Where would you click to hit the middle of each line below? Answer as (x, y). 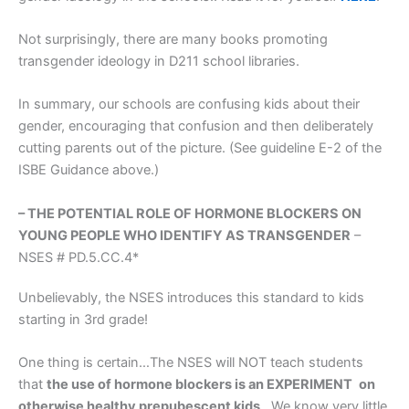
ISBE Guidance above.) (89, 170)
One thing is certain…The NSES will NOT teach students (191, 363)
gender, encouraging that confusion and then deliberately (196, 126)
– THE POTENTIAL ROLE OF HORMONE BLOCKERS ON (190, 213)
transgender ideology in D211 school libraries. (159, 62)
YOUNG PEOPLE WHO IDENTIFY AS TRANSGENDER (184, 235)
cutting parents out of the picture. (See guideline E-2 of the (200, 148)
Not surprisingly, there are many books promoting (173, 40)
